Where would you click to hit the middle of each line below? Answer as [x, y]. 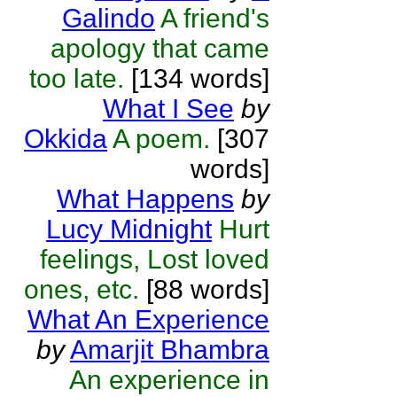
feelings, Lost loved [155, 259]
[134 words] [197, 78]
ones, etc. [82, 289]
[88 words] [204, 289]
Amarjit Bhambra [170, 350]
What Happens [145, 199]
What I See [168, 109]
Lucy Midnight [129, 229]
